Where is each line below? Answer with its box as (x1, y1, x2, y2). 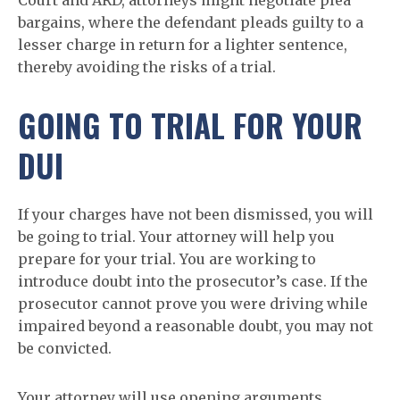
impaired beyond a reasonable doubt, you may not (18, 317, 373, 335)
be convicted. (18, 339, 112, 357)
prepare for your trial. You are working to (18, 250, 316, 268)
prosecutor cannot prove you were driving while (18, 295, 368, 312)
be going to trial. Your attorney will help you (18, 228, 335, 246)
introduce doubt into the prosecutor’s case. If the (18, 272, 368, 290)
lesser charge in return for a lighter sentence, (18, 36, 347, 54)
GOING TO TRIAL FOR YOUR (18, 102, 362, 148)
